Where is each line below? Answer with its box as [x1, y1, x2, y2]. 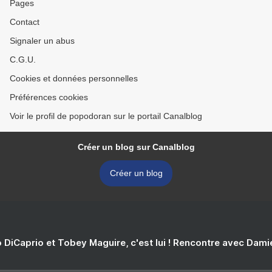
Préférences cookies [10, 92, 88, 103]
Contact [10, 17, 39, 27]
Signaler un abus [10, 36, 75, 46]
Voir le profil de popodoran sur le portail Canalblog [10, 111, 202, 121]
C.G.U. [10, 55, 36, 65]
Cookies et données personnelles [10, 73, 138, 84]
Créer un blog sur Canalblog [77, 142, 195, 152]
